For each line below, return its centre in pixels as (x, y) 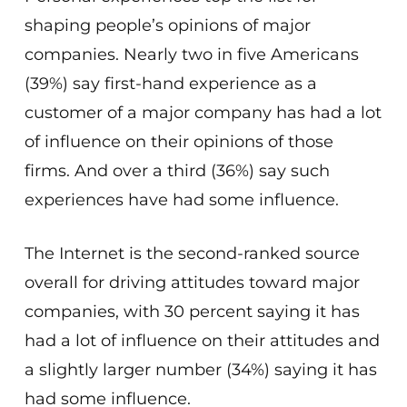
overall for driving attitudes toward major (192, 283)
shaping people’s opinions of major (167, 25)
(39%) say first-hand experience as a (170, 84)
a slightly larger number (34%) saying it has (200, 370)
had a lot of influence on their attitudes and (202, 341)
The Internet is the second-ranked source (192, 253)
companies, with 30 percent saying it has (192, 312)
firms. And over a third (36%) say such (177, 171)
